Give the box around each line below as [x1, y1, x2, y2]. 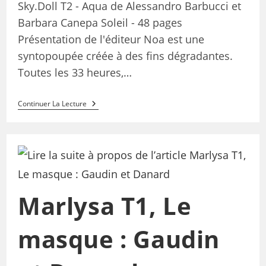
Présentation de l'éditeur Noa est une [17, 31, 204, 46]
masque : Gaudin [17, 223, 220, 256]
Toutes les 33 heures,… [17, 65, 132, 80]
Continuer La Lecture [17, 98, 87, 109]
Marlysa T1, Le [17, 189, 192, 223]
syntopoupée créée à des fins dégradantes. [17, 48, 233, 63]
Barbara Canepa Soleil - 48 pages [17, 15, 182, 30]
